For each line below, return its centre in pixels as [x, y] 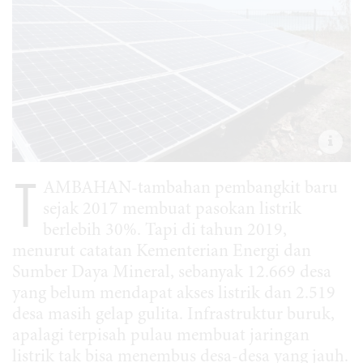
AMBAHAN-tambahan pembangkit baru [190, 188]
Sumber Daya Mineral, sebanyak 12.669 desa [172, 273]
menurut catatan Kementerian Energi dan [162, 252]
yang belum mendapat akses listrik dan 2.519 [174, 294]
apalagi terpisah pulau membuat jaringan [161, 336]
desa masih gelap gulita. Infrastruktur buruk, [173, 315]
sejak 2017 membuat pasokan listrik [172, 209]
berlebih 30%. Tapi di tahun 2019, [165, 231]
